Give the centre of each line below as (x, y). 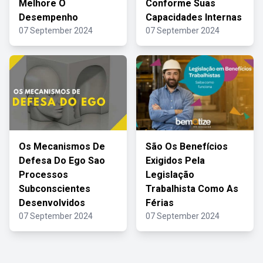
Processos (43, 175)
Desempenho (48, 17)
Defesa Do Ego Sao (62, 161)
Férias (160, 203)
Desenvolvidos (52, 203)
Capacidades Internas (194, 17)
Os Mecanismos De (62, 146)
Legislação (170, 175)
